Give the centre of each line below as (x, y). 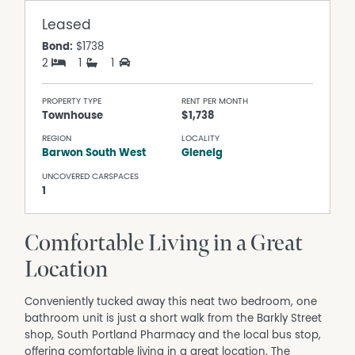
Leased (67, 25)
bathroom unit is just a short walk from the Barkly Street (174, 319)
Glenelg (202, 153)
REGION (57, 139)
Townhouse (73, 115)
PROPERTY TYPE (72, 101)
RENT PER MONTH (215, 101)
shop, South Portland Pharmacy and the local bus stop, (173, 336)
